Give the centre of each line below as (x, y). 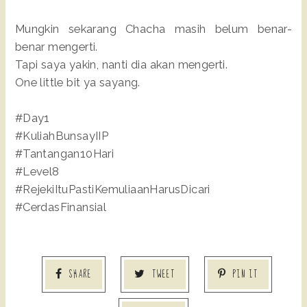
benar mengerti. (56, 47)
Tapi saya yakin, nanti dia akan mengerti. (121, 65)
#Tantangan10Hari (64, 154)
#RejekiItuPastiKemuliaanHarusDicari (112, 189)
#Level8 (37, 172)
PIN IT (245, 275)
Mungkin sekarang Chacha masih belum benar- (153, 29)
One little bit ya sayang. (77, 83)
